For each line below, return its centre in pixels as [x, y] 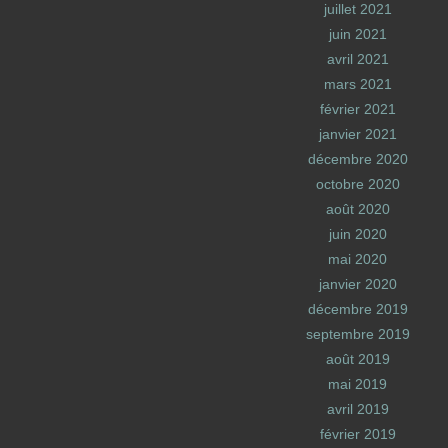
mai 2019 [358, 384]
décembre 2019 [357, 309]
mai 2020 [358, 259]
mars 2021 [357, 84]
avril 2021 [357, 59]
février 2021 [357, 109]
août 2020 [357, 209]
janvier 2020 [357, 284]
